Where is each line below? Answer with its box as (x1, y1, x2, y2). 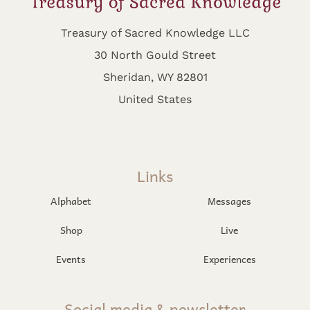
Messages (208, 193, 252, 208)
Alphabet (51, 193, 92, 208)
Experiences (203, 251, 256, 266)
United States (118, 91, 192, 107)
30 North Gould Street (94, 46, 216, 62)
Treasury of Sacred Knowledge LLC (60, 24, 250, 40)
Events (56, 251, 86, 266)
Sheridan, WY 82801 (102, 69, 208, 84)
